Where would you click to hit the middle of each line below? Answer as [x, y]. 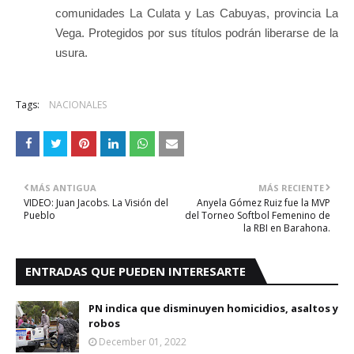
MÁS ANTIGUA [63, 188]
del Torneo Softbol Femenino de [258, 215]
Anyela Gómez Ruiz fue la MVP [264, 203]
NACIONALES [78, 105]
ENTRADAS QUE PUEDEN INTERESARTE [136, 271]
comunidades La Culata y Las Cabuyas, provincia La [197, 13]
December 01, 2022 [143, 342]
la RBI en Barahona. [287, 228]
